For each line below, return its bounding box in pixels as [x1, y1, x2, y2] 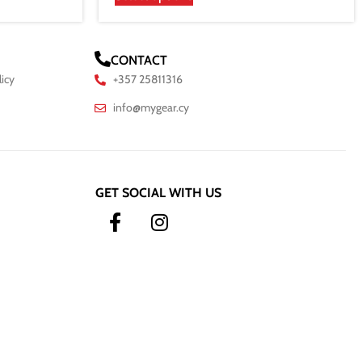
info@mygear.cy [112, 100, 189, 116]
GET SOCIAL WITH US [95, 185, 221, 201]
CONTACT [111, 53, 167, 69]
